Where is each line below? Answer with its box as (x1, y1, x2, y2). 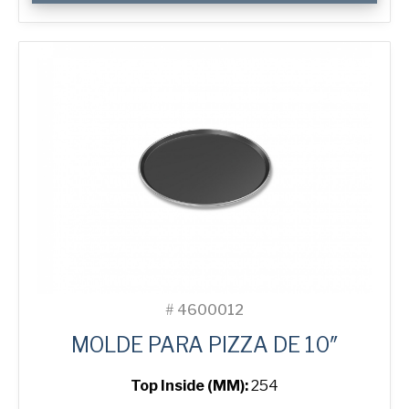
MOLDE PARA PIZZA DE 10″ (70, 332, 339, 359)
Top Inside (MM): (131, 377, 251, 395)
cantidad (31, 36, 91, 54)
